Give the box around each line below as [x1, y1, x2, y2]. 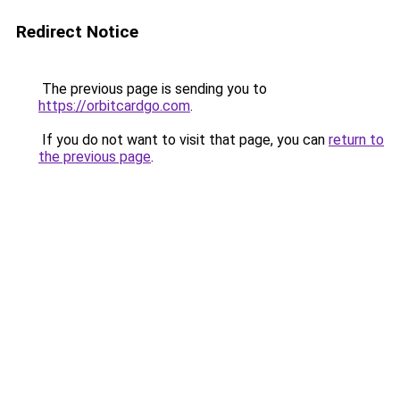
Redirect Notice [16, 21, 138, 42]
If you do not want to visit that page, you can [38, 131, 329, 148]
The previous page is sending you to [38, 80, 267, 97]
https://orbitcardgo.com [38, 97, 190, 114]
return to [329, 131, 384, 148]
